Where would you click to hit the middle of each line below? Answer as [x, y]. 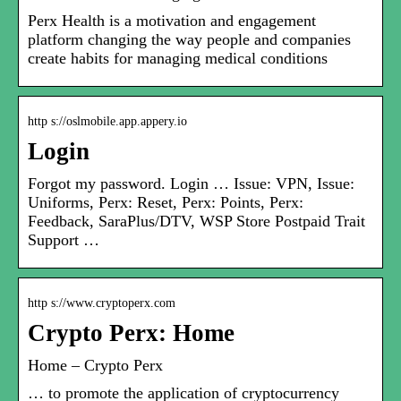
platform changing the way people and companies [189, 40]
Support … [64, 240]
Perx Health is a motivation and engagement [172, 21]
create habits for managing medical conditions [178, 59]
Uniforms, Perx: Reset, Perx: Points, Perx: [166, 203]
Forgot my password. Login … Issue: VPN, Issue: [191, 184]
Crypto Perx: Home [131, 333]
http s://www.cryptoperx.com [102, 303]
